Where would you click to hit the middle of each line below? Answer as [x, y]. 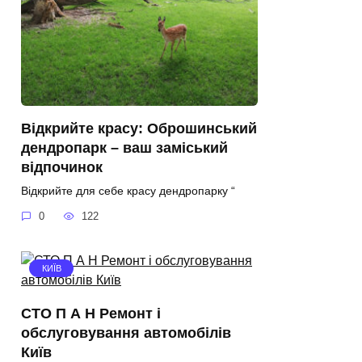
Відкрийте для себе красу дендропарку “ [128, 190]
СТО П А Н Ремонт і [91, 313]
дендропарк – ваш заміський [124, 147]
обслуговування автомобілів [126, 333]
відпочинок [62, 167]
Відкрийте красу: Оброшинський [139, 128]
